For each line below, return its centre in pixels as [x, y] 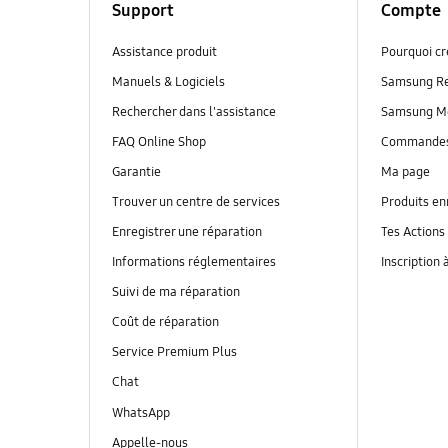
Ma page [405, 172]
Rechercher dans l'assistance [193, 111]
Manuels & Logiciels [168, 81]
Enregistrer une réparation [186, 232]
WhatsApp [142, 412]
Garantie [136, 172]
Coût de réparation [165, 322]
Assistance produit [164, 51]
